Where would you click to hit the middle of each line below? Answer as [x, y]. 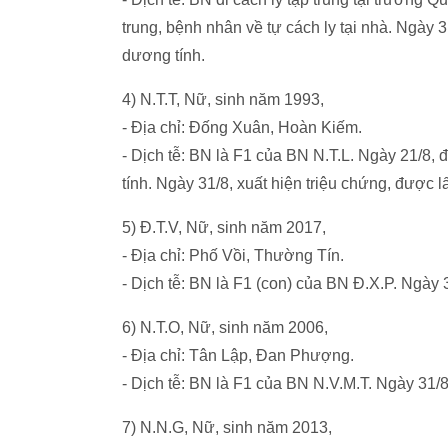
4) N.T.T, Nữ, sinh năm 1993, [223, 99]
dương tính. [163, 55]
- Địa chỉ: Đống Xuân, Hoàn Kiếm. [242, 127]
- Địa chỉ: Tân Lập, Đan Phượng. [238, 355]
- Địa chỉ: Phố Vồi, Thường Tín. [233, 255]
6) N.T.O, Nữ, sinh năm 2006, [225, 327]
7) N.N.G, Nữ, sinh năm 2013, [227, 427]
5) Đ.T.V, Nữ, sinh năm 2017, [224, 227]
